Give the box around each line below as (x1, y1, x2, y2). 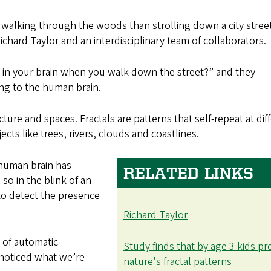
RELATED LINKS (123, 163, 253, 182)
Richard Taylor (123, 207, 188, 223)
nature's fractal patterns (123, 253, 232, 269)
